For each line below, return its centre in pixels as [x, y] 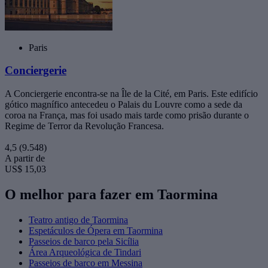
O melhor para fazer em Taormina [111, 194]
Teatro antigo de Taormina [78, 220]
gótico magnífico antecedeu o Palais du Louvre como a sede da [124, 105]
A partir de [25, 159]
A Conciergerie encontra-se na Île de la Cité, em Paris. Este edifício [131, 94]
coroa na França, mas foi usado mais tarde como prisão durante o [127, 115]
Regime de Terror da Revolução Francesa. [84, 126]
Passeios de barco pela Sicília [84, 241]
